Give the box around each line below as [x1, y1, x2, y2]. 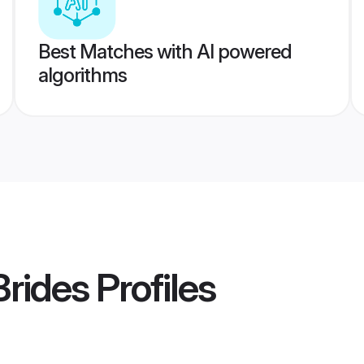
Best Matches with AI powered [37, 40, 292, 63]
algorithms [37, 63, 127, 87]
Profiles [89, 263, 215, 312]
